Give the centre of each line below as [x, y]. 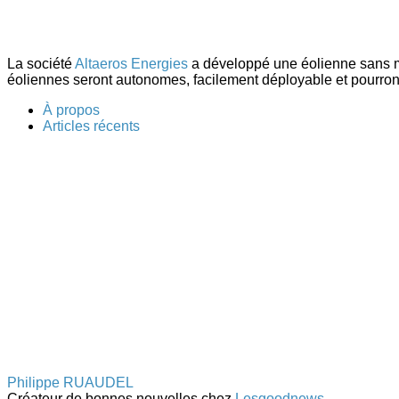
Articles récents [91, 126]
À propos [71, 110]
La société [41, 63]
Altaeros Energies [131, 63]
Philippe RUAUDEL [70, 382]
